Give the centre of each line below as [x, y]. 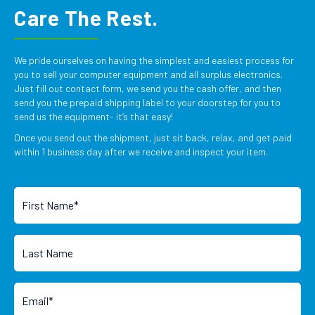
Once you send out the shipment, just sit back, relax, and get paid [153, 137]
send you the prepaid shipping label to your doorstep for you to [147, 102]
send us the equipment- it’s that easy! [94, 116]
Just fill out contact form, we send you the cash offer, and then [148, 88]
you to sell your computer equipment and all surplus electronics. [148, 74]
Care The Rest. [86, 18]
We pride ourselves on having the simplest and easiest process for [154, 60]
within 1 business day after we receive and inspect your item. [141, 152]
